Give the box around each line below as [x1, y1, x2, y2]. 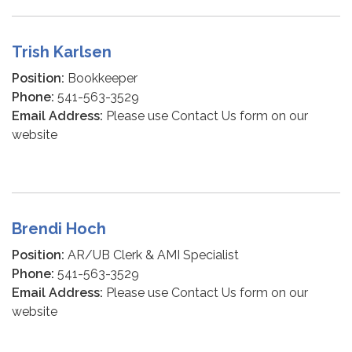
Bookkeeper [64, 71, 137, 86]
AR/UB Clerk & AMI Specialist [64, 247, 239, 262]
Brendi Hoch [12, 219, 106, 238]
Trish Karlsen [12, 42, 112, 61]
